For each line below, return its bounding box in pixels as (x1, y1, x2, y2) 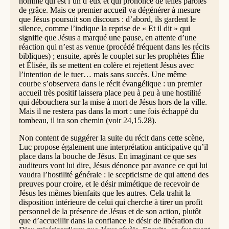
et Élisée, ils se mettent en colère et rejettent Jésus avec (18, 61, 194, 70)
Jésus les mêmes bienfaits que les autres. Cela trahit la (18, 189, 191, 198)
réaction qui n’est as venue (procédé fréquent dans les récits (18, 42, 210, 52)
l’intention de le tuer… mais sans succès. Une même (18, 70, 187, 79)
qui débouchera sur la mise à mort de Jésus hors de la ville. (18, 98, 207, 107)
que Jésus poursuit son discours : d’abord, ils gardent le (18, 15, 196, 24)
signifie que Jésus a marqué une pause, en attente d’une (18, 33, 196, 42)
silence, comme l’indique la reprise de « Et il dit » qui (18, 24, 190, 33)
